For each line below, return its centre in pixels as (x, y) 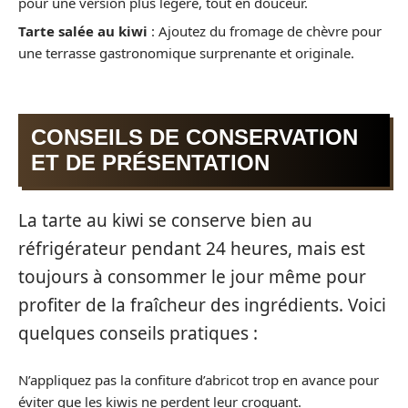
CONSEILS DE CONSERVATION (194, 137)
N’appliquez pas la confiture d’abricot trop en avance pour (199, 379)
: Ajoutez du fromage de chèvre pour (265, 31)
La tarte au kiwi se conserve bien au (165, 221)
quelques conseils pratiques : (138, 334)
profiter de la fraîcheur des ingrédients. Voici (202, 306)
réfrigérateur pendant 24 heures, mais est (192, 249)
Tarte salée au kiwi (83, 31)
